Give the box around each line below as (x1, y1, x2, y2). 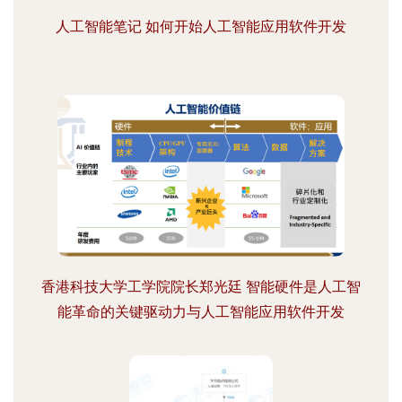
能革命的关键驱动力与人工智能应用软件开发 (57, 303, 345, 320)
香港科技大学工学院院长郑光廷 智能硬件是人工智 (41, 278, 361, 295)
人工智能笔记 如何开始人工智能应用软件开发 (56, 18, 346, 35)
